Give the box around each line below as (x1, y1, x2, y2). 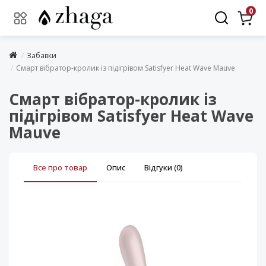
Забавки (27, 50, 56, 61)
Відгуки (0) (144, 162, 183, 173)
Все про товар (33, 162, 87, 173)
